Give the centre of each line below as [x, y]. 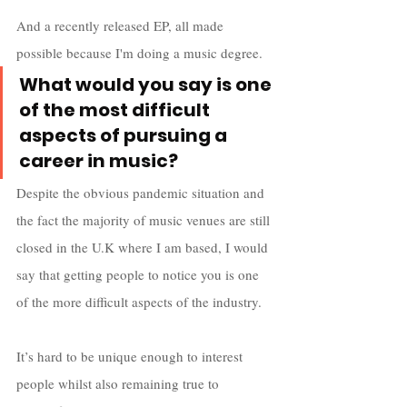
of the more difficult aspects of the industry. [141, 302]
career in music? [99, 161]
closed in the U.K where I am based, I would [144, 248]
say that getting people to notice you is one [139, 275]
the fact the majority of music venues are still [145, 220]
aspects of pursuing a [125, 136]
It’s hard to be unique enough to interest [131, 357]
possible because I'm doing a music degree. [139, 53]
